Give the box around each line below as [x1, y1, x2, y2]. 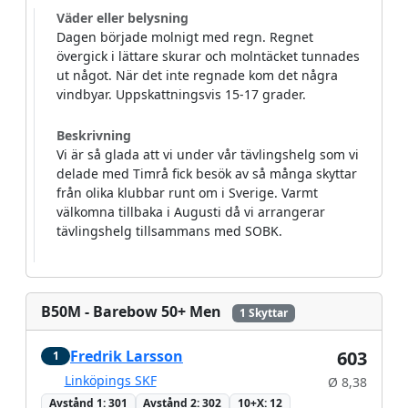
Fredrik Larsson [70, 346, 183, 367]
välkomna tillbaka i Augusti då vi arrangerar [56, 203, 325, 220]
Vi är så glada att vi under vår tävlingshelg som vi [56, 146, 359, 163]
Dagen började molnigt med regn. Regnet [56, 28, 313, 46]
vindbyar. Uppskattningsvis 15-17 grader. [56, 86, 306, 103]
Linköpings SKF [64, 372, 157, 390]
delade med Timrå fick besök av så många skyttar [56, 165, 357, 182]
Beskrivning [56, 127, 131, 144]
